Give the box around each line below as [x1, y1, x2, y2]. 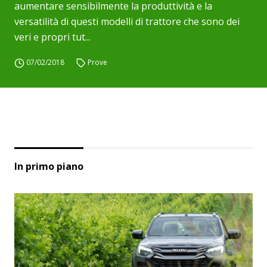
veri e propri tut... [14, 30, 91, 44]
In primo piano [14, 160, 83, 173]
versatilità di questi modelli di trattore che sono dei [14, 15, 240, 28]
